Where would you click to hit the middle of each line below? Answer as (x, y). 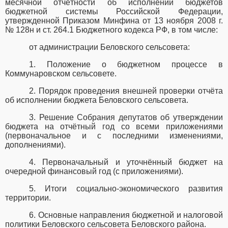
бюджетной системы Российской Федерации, (114, 12)
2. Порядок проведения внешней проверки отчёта (126, 91)
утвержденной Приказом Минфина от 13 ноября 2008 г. (114, 21)
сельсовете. (94, 74)
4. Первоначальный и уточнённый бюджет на (126, 162)
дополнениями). (35, 145)
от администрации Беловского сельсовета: (110, 47)
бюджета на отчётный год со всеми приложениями (114, 127)
